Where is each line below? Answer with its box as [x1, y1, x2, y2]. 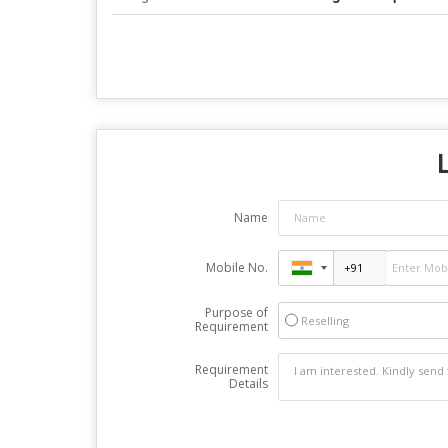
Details [228, 374, 268, 392]
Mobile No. [205, 258, 268, 276]
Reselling [300, 312, 349, 328]
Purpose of [204, 303, 268, 321]
